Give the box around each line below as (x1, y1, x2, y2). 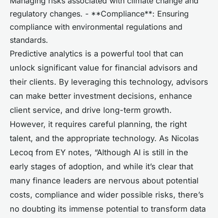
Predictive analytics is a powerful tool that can (10, 48, 183, 58)
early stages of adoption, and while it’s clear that (10, 161, 193, 171)
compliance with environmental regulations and (10, 21, 182, 32)
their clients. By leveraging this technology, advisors (10, 76, 208, 87)
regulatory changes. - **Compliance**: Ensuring (10, 8, 189, 18)
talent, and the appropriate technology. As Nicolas (10, 133, 199, 143)
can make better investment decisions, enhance (10, 91, 192, 101)
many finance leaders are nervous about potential (10, 175, 199, 185)
